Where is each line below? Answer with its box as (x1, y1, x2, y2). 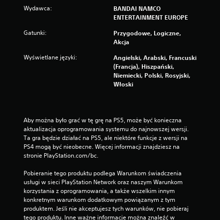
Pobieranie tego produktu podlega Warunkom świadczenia (24, 169, 182, 177)
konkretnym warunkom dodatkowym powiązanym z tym (24, 195, 175, 204)
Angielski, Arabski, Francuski (113, 54, 196, 61)
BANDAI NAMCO (113, 4, 161, 12)
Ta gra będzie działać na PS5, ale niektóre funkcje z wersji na (24, 134, 188, 142)
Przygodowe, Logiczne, (113, 29, 181, 37)
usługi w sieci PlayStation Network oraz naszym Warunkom (24, 178, 183, 186)
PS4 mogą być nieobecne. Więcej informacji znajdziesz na (24, 142, 180, 151)
